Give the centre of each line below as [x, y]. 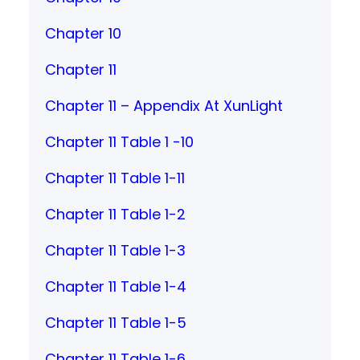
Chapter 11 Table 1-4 [116, 286]
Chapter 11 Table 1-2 [115, 214]
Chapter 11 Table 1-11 [115, 178]
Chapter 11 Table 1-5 [116, 322]
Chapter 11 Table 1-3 [115, 250]
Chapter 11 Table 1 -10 [119, 141]
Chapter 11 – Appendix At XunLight [164, 105]
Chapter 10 [83, 33]
